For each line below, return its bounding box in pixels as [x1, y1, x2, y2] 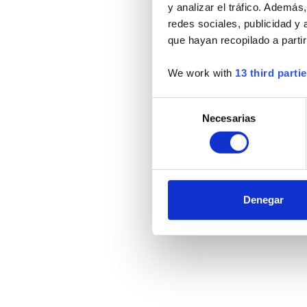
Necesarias [202, 112, 256, 124]
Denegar [243, 193, 284, 206]
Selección [151, 99, 196, 111]
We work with [167, 66, 235, 79]
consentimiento [151, 132, 221, 144]
